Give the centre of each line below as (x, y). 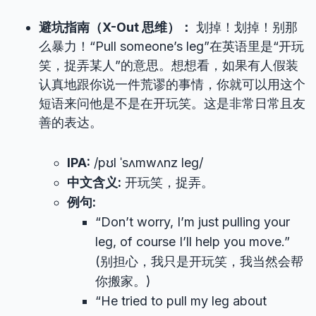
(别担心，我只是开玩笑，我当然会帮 (199, 261)
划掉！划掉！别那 (245, 27)
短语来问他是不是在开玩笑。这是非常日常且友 (172, 103)
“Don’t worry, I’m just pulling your (193, 222)
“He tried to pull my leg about (181, 301)
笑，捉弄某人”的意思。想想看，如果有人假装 (169, 65)
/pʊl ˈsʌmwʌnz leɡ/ (147, 163)
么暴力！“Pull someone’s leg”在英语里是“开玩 (171, 46)
